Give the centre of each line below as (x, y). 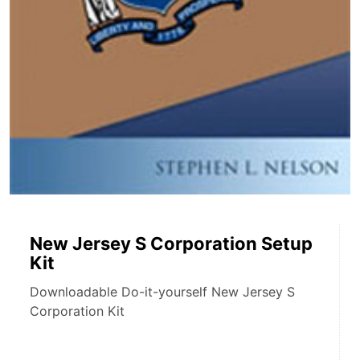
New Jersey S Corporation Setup (171, 243)
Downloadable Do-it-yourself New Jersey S (162, 291)
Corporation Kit (77, 311)
